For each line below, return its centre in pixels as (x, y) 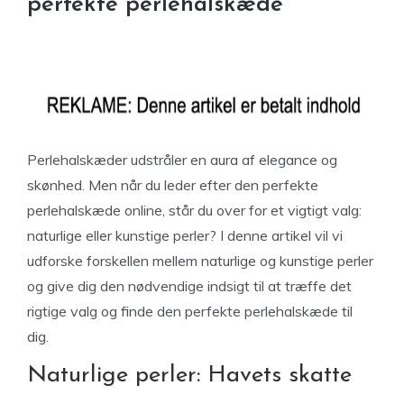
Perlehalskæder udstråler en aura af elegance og (182, 160)
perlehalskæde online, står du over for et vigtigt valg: (194, 210)
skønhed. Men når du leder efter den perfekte (173, 185)
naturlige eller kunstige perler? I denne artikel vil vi (185, 235)
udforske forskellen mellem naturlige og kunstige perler (200, 261)
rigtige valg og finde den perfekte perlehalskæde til (190, 311)
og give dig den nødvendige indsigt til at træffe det (189, 286)
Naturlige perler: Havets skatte (189, 376)
